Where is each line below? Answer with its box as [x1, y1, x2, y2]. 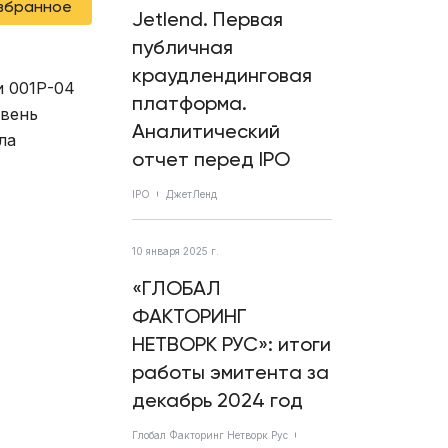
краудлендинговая [132, 63, 312, 87]
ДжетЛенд [166, 188, 217, 200]
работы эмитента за [132, 360, 329, 384]
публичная [132, 35, 233, 59]
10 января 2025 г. [132, 245, 219, 257]
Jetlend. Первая [132, 7, 283, 31]
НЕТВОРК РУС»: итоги [132, 332, 331, 356]
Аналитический [132, 119, 280, 143]
